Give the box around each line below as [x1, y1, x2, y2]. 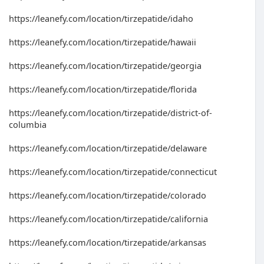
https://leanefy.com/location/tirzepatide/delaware [9, 142, 207, 154]
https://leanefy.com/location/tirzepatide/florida [9, 83, 197, 95]
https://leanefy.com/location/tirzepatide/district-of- [9, 107, 212, 118]
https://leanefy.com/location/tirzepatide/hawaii [9, 36, 196, 48]
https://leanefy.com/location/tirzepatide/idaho [9, 12, 193, 24]
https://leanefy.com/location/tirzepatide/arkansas [9, 236, 206, 248]
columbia [9, 118, 47, 130]
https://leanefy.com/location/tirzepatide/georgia [9, 60, 202, 71]
